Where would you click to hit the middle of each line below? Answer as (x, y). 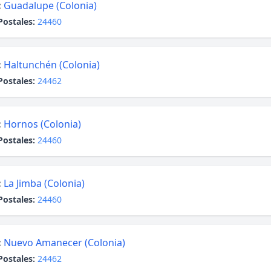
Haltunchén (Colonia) (52, 65)
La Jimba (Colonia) (44, 183)
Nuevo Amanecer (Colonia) (64, 243)
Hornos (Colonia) (42, 124)
